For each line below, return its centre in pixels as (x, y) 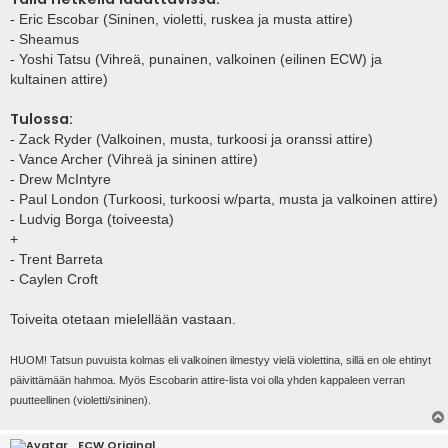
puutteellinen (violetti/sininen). (80, 400)
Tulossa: (41, 119)
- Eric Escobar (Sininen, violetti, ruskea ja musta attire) (181, 19)
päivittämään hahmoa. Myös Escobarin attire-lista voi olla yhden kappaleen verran (207, 380)
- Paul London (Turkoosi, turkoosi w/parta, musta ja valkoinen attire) (224, 199)
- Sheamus (44, 39)
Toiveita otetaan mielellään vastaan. (123, 319)
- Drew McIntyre (60, 179)
